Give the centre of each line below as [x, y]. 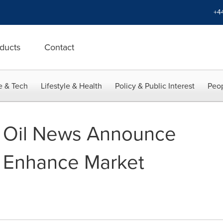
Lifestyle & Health [71, 86]
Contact [59, 47]
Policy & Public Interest [155, 86]
